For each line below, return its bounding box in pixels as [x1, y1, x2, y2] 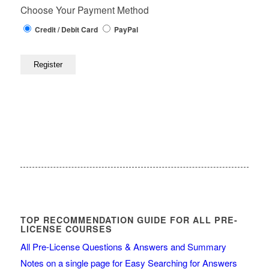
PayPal [112, 25, 138, 35]
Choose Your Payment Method [20, 3, 149, 17]
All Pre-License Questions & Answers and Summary [20, 240, 226, 253]
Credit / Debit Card [32, 25, 100, 35]
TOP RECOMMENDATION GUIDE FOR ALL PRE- [20, 214, 238, 226]
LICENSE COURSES [20, 223, 112, 235]
